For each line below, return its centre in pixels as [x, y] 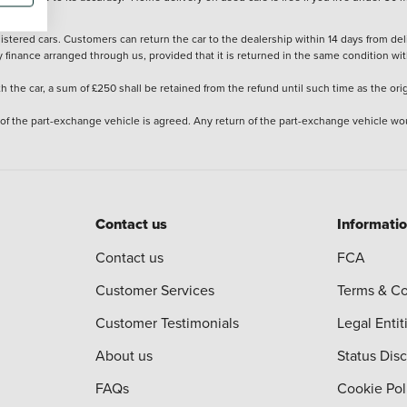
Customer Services [155, 290]
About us [124, 355]
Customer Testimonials [168, 323]
